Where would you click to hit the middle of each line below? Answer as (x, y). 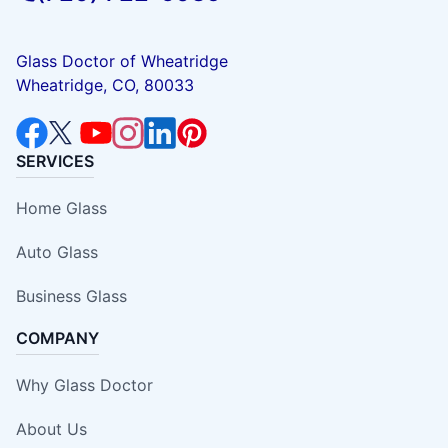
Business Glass (71, 295)
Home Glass (61, 207)
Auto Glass (57, 251)
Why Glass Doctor (84, 384)
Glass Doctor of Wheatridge (122, 60)
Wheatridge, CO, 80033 (105, 84)
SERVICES (55, 160)
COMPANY (57, 337)
